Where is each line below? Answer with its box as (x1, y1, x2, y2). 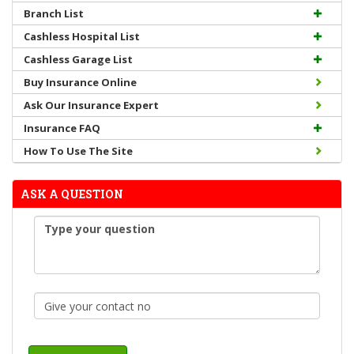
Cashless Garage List (24, 52, 133, 66)
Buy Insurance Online (24, 75, 137, 89)
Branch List (24, 6, 84, 21)
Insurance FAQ (24, 121, 100, 135)
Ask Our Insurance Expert (24, 98, 159, 112)
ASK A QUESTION (21, 186, 123, 201)
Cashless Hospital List (24, 29, 140, 43)
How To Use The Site (24, 144, 133, 158)
